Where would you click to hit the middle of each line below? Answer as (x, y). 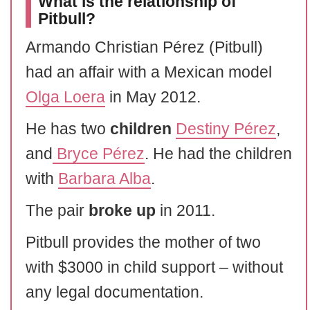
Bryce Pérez (99, 154)
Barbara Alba (104, 179)
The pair (57, 210)
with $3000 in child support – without (154, 267)
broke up (122, 210)
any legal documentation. (115, 292)
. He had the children (218, 154)
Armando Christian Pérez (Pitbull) (144, 47)
